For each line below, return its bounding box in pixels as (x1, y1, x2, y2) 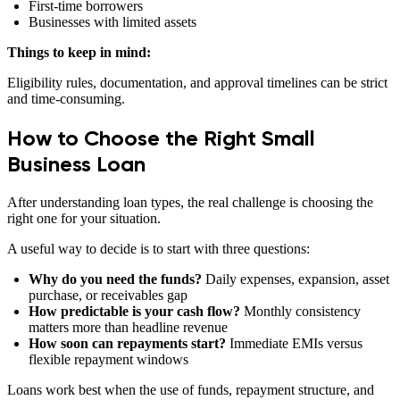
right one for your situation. (7, 211, 161, 227)
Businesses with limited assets (29, 14, 196, 30)
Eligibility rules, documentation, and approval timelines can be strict (7, 75, 387, 91)
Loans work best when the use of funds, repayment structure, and (7, 382, 374, 398)
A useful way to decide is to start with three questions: (7, 241, 310, 257)
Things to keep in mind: (7, 45, 151, 61)
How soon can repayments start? (29, 336, 226, 352)
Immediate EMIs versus (226, 336, 362, 352)
